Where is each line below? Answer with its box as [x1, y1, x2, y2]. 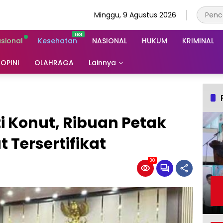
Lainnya [89, 57, 116, 68]
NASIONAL [92, 35, 127, 46]
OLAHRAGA [34, 57, 74, 68]
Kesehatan [38, 35, 77, 46]
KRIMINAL [182, 35, 214, 46]
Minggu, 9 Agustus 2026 [94, 9, 176, 20]
